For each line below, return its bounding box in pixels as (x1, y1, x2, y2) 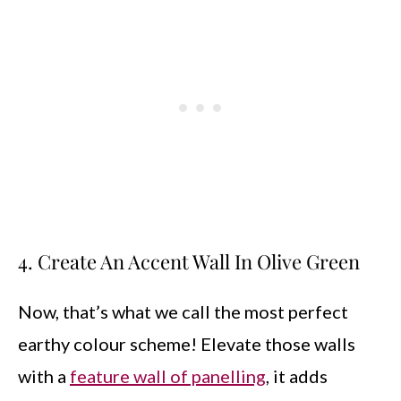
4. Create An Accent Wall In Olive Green (18, 248, 360, 275)
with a (18, 365, 70, 387)
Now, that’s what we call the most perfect (18, 301, 348, 322)
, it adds (266, 365, 328, 387)
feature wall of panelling (70, 365, 266, 387)
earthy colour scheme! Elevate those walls (18, 333, 355, 354)
